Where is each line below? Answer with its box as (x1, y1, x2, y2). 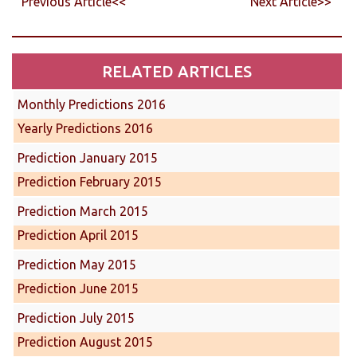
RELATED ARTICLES (101, 61, 252, 80)
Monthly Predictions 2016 (18, 96, 166, 112)
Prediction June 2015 (18, 280, 139, 296)
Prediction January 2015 (18, 150, 158, 165)
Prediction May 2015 (18, 257, 136, 272)
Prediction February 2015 (18, 174, 162, 189)
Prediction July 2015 (18, 310, 135, 325)
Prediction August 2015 (18, 334, 153, 349)
